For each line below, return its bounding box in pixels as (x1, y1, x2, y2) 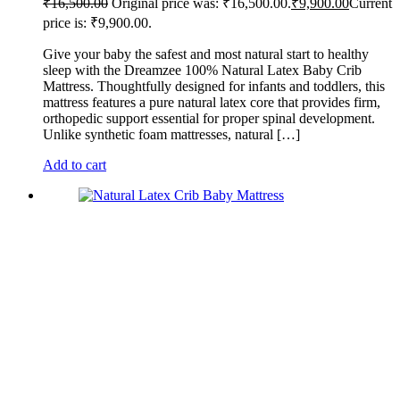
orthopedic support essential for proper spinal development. (43, 110, 375, 126)
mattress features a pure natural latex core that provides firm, (43, 94, 380, 110)
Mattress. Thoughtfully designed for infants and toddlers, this (43, 78, 385, 94)
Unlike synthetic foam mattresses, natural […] (43, 126, 300, 142)
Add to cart (43, 156, 106, 172)
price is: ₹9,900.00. (43, 14, 152, 30)
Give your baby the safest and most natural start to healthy (43, 46, 369, 62)
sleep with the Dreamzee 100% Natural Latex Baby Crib (43, 62, 362, 78)
